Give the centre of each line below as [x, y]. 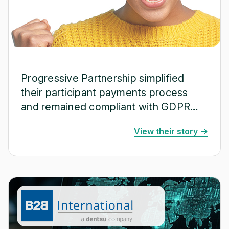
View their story [166, 131]
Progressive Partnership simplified [103, 78]
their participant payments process [105, 93]
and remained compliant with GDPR [106, 107]
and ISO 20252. [58, 121]
